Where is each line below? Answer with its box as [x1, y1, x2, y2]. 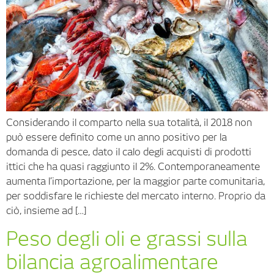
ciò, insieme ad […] [6, 205, 86, 217]
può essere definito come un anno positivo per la [6, 131, 227, 144]
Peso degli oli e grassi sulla [6, 226, 248, 251]
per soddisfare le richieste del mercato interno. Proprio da [6, 190, 265, 202]
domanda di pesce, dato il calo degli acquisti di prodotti [6, 146, 251, 158]
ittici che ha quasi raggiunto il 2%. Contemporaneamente [6, 161, 260, 173]
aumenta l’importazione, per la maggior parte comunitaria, [6, 176, 265, 188]
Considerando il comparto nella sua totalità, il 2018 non [6, 117, 252, 129]
